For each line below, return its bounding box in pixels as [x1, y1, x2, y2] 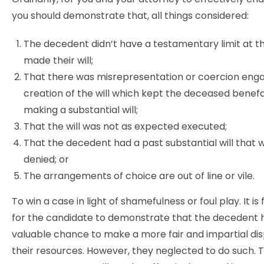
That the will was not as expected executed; [24, 120, 227, 133]
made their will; [24, 54, 93, 67]
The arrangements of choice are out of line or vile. [24, 169, 255, 183]
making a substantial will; [24, 103, 138, 117]
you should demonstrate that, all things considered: [12, 9, 249, 22]
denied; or [24, 153, 69, 166]
